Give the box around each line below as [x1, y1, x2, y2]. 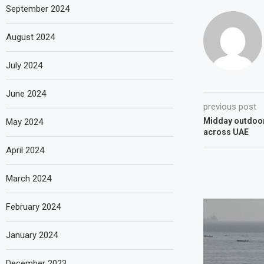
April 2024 [6, 144, 44, 156]
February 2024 [6, 201, 61, 212]
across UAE [203, 127, 249, 137]
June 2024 [6, 88, 46, 99]
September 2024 [6, 3, 70, 14]
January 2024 [6, 229, 58, 240]
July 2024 [6, 60, 42, 71]
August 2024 [6, 31, 55, 42]
